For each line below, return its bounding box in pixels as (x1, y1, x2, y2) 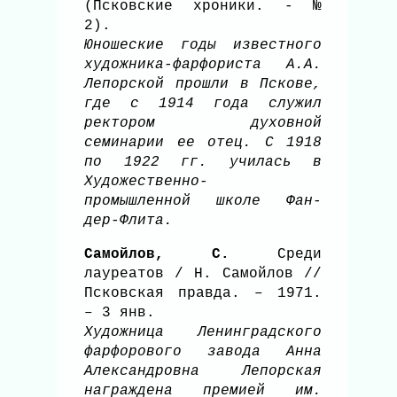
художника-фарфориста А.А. (84, 56, 323, 73)
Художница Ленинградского (84, 323, 323, 340)
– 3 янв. (84, 304, 155, 321)
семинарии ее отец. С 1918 (84, 134, 323, 151)
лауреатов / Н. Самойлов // (84, 265, 323, 282)
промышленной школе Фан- (84, 192, 323, 209)
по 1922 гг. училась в (84, 153, 323, 170)
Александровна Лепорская (84, 362, 323, 379)
